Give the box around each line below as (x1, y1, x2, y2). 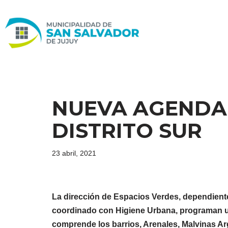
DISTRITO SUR (52, 118, 202, 143)
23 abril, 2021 (52, 149, 96, 157)
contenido (8, 51, 43, 60)
